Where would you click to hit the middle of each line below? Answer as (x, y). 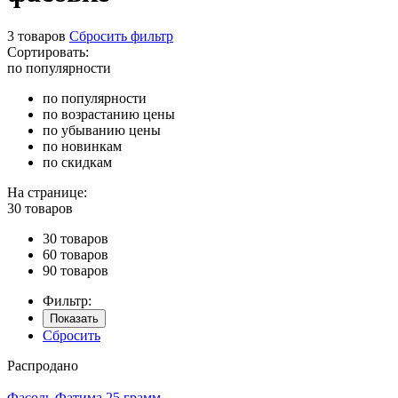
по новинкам (82, 146)
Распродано (43, 365)
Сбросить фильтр (121, 36)
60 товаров (76, 254)
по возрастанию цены (109, 114)
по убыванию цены (102, 130)
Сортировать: (48, 52)
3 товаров (36, 36)
